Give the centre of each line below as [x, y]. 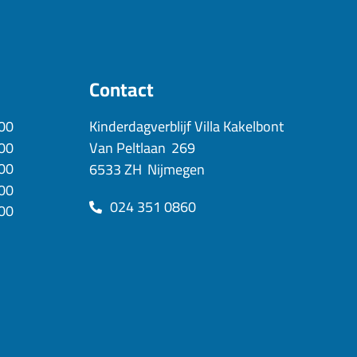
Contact [122, 90]
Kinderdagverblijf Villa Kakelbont [186, 127]
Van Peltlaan [127, 148]
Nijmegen [176, 170]
